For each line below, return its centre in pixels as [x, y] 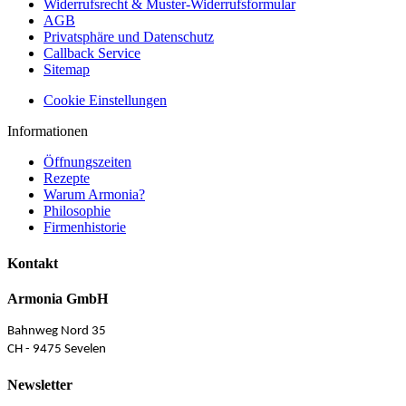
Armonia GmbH [58, 298]
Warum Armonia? [94, 195]
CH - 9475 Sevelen [57, 349]
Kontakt [33, 263]
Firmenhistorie [85, 227]
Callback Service [92, 53]
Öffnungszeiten [87, 162]
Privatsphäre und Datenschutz [129, 37]
